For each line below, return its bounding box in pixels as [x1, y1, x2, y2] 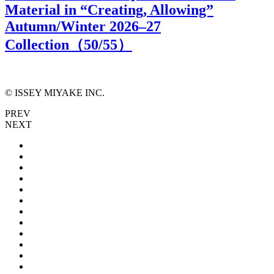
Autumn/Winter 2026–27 [5, 18, 161, 34]
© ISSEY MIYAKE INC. [5, 87, 105, 98]
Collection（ [5, 36, 84, 53]
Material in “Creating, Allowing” [5, 1, 213, 18]
